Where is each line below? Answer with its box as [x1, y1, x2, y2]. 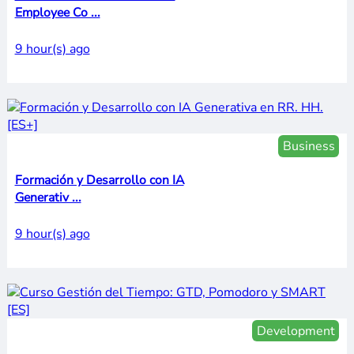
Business [282, 137, 335, 156]
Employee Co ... [14, 4, 100, 22]
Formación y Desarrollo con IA [14, 171, 184, 190]
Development [256, 322, 335, 340]
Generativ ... [14, 189, 81, 207]
